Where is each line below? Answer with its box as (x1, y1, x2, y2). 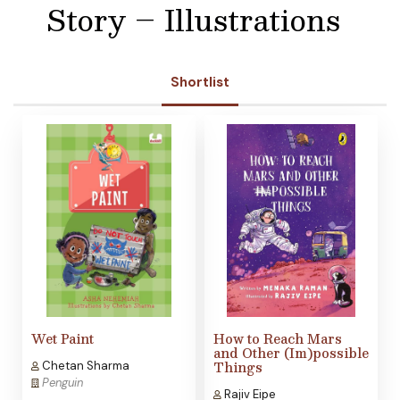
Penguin (42, 375, 83, 391)
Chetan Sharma (39, 358, 129, 374)
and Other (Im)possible (213, 342, 369, 364)
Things (213, 356, 262, 379)
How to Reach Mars (213, 328, 342, 350)
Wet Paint (31, 328, 94, 350)
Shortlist (171, 73, 229, 92)
